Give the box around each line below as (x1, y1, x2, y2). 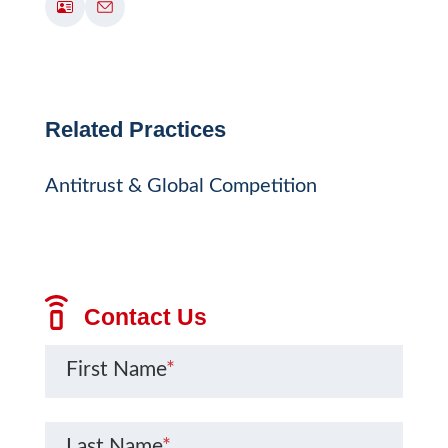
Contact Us (77, 303, 207, 330)
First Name (65, 359, 166, 381)
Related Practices (44, 116, 226, 142)
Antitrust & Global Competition (44, 175, 317, 196)
